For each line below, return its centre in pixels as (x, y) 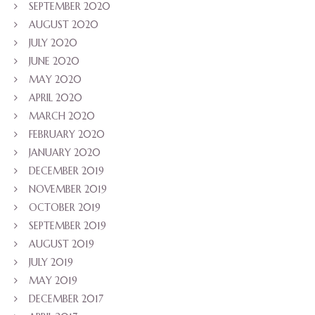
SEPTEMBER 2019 (67, 225)
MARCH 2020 (62, 116)
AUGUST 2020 (64, 24)
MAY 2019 (53, 280)
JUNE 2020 (54, 61)
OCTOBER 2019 (65, 207)
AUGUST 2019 (62, 244)
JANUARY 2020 (65, 152)
